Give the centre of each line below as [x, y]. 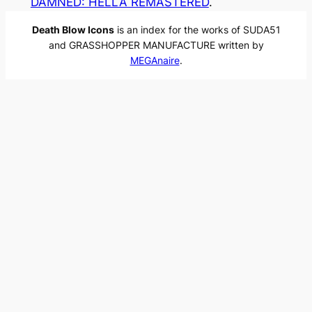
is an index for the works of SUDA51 [197, 30]
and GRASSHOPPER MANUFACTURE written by [156, 45]
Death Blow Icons [73, 30]
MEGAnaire [155, 61]
